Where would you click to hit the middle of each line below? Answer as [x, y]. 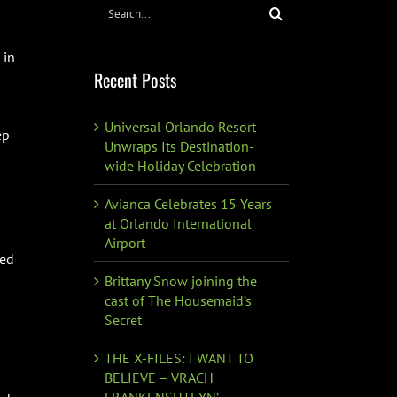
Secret [123, 319]
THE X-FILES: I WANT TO [179, 358]
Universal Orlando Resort [180, 126]
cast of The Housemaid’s [178, 300]
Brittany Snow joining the [181, 280]
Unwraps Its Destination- [179, 146]
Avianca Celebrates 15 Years [188, 203]
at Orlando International [178, 223]
